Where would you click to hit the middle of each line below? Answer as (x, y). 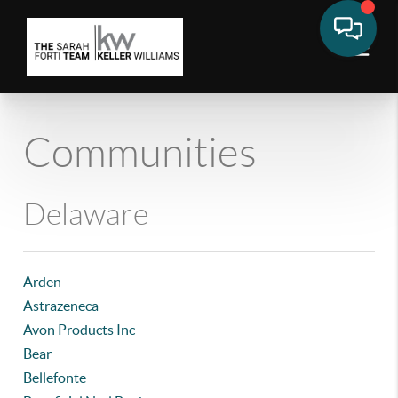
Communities (140, 153)
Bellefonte (55, 378)
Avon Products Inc (80, 330)
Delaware (86, 215)
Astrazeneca (61, 306)
